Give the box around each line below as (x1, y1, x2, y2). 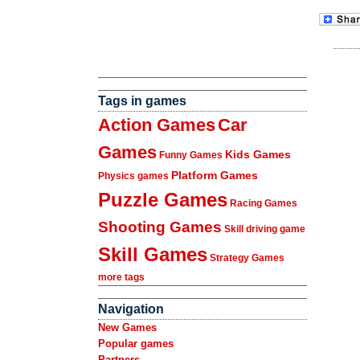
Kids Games (225, 148, 291, 161)
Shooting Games (98, 219, 222, 235)
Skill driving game (224, 223, 305, 235)
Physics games (98, 170, 169, 182)
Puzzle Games (98, 189, 227, 211)
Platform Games (171, 169, 258, 182)
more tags (98, 272, 145, 283)
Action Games (98, 115, 215, 135)
